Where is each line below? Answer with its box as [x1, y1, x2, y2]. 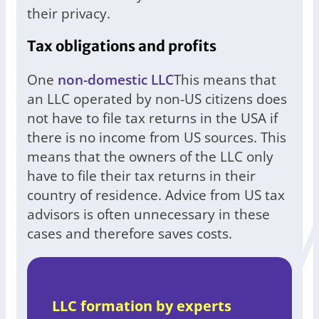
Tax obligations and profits [27, 37, 216, 56]
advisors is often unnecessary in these [27, 204, 270, 224]
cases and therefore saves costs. [27, 224, 232, 244]
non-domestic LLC [58, 70, 174, 90]
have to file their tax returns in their [27, 166, 256, 186]
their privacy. [27, 4, 110, 23]
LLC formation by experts [52, 296, 231, 316]
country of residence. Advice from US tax [27, 185, 285, 205]
